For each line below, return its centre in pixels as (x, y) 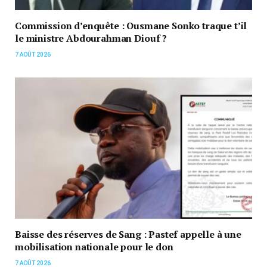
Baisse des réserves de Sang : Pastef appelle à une (128, 235)
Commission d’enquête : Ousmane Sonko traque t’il (131, 26)
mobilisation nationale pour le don (94, 247)
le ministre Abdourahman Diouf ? (91, 38)
